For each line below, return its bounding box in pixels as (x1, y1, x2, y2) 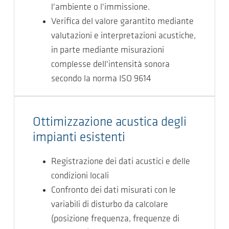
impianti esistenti (33, 131, 125, 144)
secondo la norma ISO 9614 (51, 74, 151, 84)
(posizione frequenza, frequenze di (51, 214, 179, 224)
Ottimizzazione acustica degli (33, 116, 187, 129)
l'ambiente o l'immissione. (51, 3, 150, 12)
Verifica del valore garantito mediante (51, 17, 194, 27)
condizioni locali (51, 171, 109, 181)
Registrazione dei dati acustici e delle (51, 157, 190, 167)
